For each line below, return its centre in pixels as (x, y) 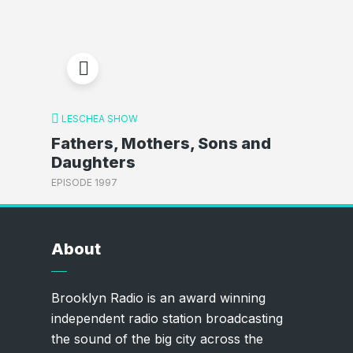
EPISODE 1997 (84, 182)
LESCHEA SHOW (99, 119)
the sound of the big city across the (157, 339)
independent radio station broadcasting (167, 318)
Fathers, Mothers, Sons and (161, 143)
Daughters (93, 162)
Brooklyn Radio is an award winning (158, 298)
